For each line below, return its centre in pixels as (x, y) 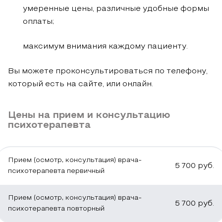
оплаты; (38, 22)
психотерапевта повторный (56, 209)
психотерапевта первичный (56, 171)
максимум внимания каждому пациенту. (105, 46)
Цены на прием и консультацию (89, 115)
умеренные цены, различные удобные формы (116, 9)
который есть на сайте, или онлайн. (81, 84)
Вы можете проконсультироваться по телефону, (108, 71)
